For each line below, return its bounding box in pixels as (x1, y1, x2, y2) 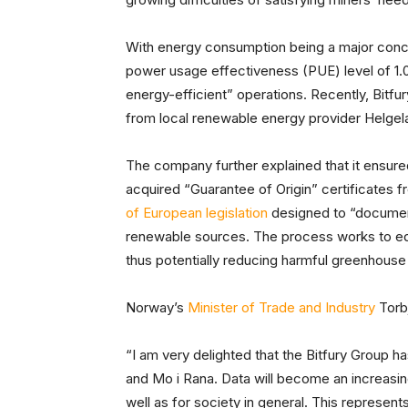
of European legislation (126, 203, 268, 221)
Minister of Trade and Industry (188, 298, 375, 316)
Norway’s (126, 298, 188, 316)
